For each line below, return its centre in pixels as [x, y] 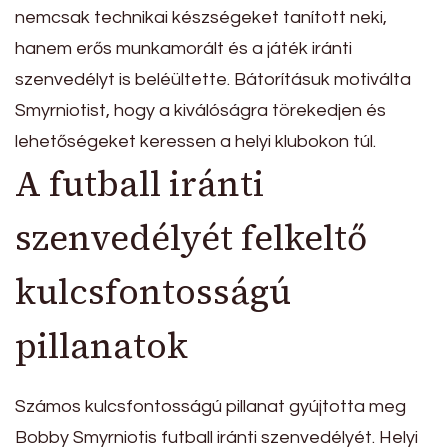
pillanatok [101, 346]
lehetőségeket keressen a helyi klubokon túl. [195, 142]
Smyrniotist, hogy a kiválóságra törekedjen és [200, 111]
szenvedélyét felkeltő [191, 238]
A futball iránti [139, 184]
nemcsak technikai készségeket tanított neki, [201, 18]
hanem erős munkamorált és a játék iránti [183, 49]
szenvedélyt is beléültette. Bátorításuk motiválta [213, 80]
